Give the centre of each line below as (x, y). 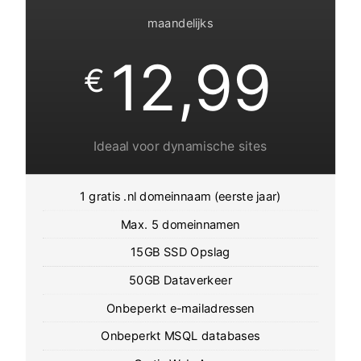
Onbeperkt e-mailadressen (180, 307)
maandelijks (180, 22)
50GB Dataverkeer (180, 279)
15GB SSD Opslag (180, 251)
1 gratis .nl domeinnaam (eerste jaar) (180, 195)
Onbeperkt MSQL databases (180, 335)
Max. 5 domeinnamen (180, 224)
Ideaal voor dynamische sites (180, 145)
